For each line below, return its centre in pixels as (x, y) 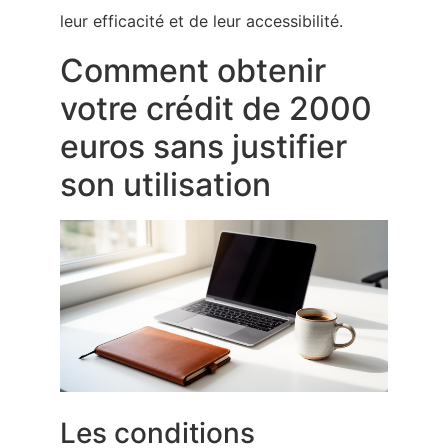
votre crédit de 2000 (216, 108)
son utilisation (165, 184)
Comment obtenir (193, 70)
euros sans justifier (203, 146)
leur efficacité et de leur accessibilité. (201, 21)
